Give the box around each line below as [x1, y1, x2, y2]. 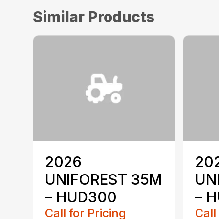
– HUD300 [45, 188, 117, 206]
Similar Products [33, 7, 155, 25]
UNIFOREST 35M [45, 170, 163, 188]
